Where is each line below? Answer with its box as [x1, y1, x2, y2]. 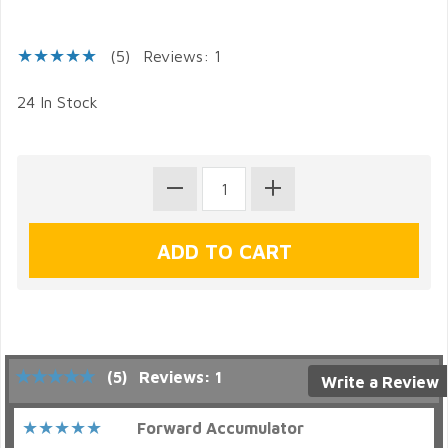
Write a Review [320, 373, 439, 391]
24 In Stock [17, 93, 98, 111]
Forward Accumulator [137, 419, 304, 437]
